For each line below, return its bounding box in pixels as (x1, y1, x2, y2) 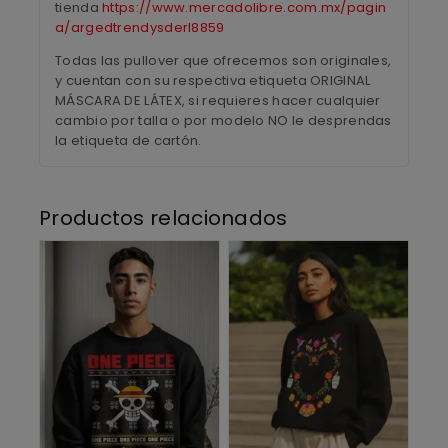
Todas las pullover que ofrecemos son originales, (55, 50, 392, 70)
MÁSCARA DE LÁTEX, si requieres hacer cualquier (55, 90, 381, 110)
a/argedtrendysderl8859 (55, 17, 225, 37)
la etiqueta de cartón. (55, 130, 202, 150)
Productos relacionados (39, 203, 288, 232)
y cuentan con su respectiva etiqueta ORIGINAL (55, 70, 371, 90)
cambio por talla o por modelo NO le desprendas (55, 110, 392, 130)
